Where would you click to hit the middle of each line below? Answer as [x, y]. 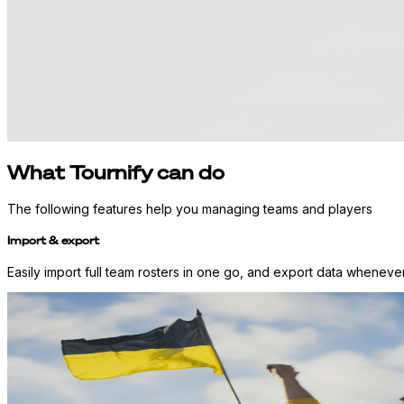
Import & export [53, 241]
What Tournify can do [116, 173]
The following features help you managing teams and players [190, 208]
